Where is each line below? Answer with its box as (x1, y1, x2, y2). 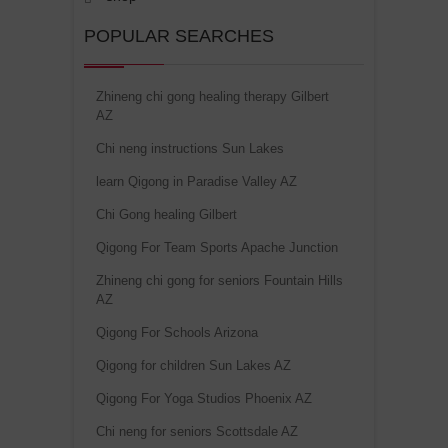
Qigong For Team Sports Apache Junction (96, 240, 338, 256)
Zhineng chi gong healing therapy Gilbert (96, 89, 329, 105)
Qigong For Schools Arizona (96, 325, 258, 341)
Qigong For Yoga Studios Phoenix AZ (96, 391, 312, 407)
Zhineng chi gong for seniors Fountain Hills (96, 273, 343, 289)
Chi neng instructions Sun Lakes (96, 141, 284, 157)
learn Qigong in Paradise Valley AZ (96, 174, 297, 190)
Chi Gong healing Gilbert (96, 207, 237, 223)
